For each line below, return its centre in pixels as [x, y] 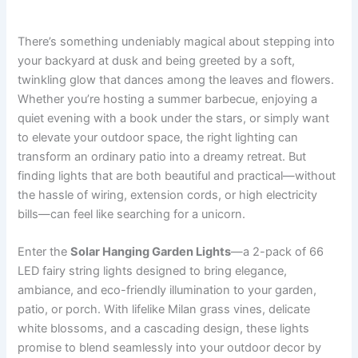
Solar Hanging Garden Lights [151, 251]
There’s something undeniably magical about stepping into [177, 41]
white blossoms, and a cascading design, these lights [164, 328]
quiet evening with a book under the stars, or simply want [174, 118]
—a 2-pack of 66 [278, 251]
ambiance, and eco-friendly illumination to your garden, [167, 290]
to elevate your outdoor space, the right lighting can [158, 137]
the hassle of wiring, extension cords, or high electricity [168, 195]
